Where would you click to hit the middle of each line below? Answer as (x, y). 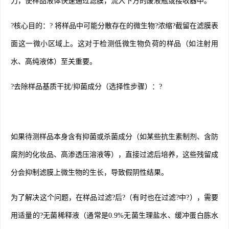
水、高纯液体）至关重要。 (54, 61)
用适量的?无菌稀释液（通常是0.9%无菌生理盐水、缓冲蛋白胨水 (114, 215)
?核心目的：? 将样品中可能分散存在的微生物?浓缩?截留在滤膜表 (114, 26)
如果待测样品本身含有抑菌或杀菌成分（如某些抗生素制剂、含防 (114, 136)
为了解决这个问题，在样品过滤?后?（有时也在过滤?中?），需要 (114, 197)
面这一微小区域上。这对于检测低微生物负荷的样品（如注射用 (114, 43)
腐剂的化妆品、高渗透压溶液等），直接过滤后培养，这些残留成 (114, 154)
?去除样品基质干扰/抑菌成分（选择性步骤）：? (86, 86)
